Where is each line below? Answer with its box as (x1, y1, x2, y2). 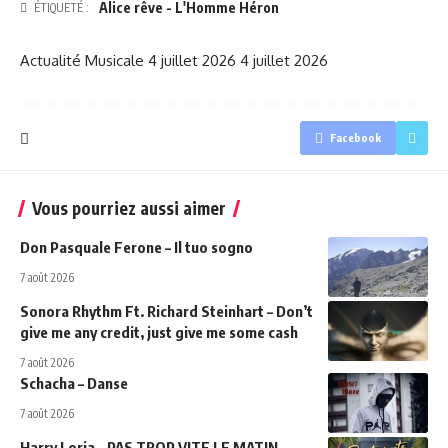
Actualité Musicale (20, 51, 144, 71)
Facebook (330, 131, 381, 145)
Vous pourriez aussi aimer (32, 197, 226, 220)
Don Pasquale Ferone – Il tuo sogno (20, 238, 253, 257)
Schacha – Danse (20, 374, 128, 393)
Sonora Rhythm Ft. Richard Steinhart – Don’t (20, 302, 313, 321)
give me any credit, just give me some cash (20, 323, 298, 342)
